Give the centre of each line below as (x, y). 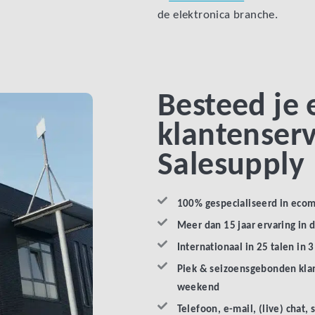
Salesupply (231, 166)
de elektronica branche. (218, 15)
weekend (198, 288)
